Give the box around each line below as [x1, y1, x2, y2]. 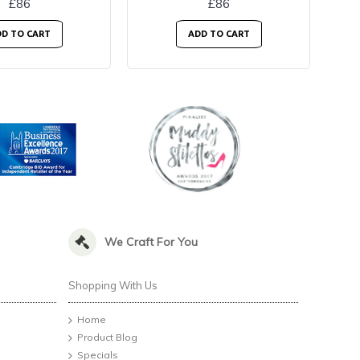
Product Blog [76, 331, 137, 344]
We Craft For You [104, 235, 198, 250]
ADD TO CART [187, 29, 250, 39]
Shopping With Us [67, 279, 157, 292]
